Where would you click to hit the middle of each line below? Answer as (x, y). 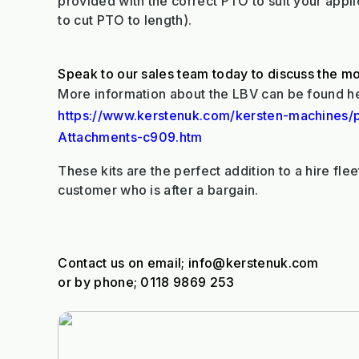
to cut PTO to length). (125, 20)
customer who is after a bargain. (158, 190)
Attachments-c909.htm (130, 137)
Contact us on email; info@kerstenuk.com (188, 263)
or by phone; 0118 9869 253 (146, 282)
